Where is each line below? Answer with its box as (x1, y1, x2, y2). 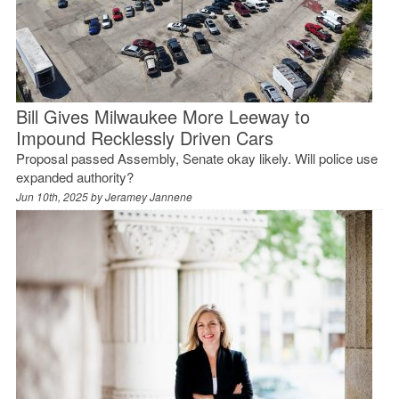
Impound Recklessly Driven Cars (15, 124, 273, 151)
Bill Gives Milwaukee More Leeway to (15, 102, 310, 129)
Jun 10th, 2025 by (15, 188, 105, 204)
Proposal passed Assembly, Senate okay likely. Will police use (15, 148, 378, 167)
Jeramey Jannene (104, 188, 192, 204)
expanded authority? (15, 167, 134, 186)
